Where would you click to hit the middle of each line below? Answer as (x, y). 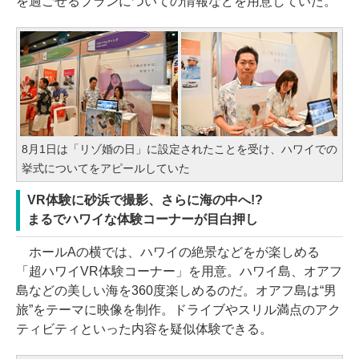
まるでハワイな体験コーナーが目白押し (143, 219)
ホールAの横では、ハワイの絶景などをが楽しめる (168, 252)
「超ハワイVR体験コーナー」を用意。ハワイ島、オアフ (179, 271)
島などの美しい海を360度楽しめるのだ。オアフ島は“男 (176, 290)
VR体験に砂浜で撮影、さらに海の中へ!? (145, 200)
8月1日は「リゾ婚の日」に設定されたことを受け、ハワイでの (179, 149)
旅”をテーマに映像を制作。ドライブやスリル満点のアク (178, 309)
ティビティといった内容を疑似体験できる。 (144, 329)
